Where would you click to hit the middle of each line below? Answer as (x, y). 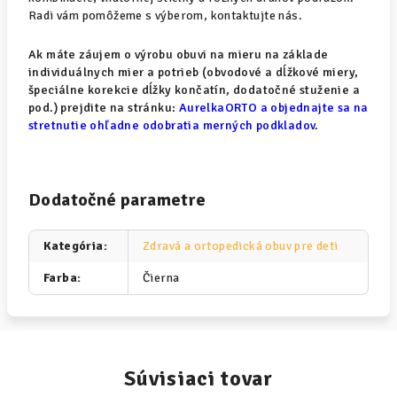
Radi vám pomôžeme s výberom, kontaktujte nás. (165, 16)
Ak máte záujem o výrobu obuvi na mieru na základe (179, 54)
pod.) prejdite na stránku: (104, 108)
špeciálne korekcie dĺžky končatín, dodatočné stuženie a (194, 90)
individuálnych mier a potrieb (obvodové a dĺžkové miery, (194, 72)
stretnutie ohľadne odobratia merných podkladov (172, 125)
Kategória (74, 246)
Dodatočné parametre (117, 200)
